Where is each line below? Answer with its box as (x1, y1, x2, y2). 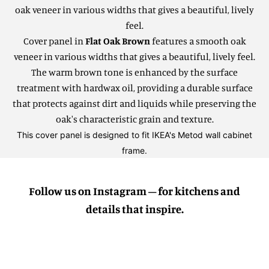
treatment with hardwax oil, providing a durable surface (16, 81, 253, 94)
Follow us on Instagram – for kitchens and (29, 184, 240, 198)
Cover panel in (23, 34, 85, 47)
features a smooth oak (150, 34, 246, 47)
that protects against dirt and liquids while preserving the (13, 97, 256, 109)
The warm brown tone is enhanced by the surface (31, 65, 238, 78)
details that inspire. (85, 202, 184, 216)
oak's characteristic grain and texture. (55, 112, 214, 125)
